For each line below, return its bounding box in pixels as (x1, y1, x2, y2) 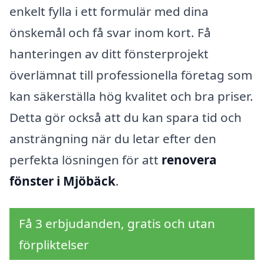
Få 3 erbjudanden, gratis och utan (19, 214, 215, 232)
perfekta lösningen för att (9, 151, 161, 168)
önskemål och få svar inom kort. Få (9, 24, 211, 41)
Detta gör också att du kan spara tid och (9, 108, 242, 126)
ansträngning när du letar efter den (9, 130, 216, 147)
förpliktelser (19, 236, 89, 253)
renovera (161, 151, 217, 168)
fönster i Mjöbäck (9, 172, 115, 189)
